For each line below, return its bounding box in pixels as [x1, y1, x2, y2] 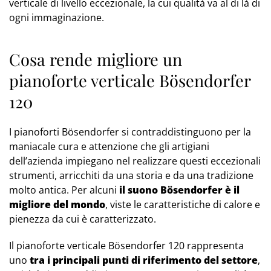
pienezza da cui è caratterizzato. [9, 212, 156, 226]
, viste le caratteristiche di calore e [105, 198, 260, 212]
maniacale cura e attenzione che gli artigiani [9, 140, 209, 154]
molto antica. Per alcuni [9, 183, 119, 197]
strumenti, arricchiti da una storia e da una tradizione [9, 169, 253, 183]
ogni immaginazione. [9, 11, 104, 25]
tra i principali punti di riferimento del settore [30, 253, 258, 267]
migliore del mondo [9, 198, 105, 212]
